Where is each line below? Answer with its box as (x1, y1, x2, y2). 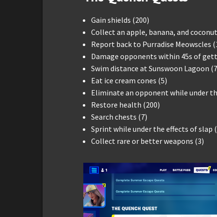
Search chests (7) (91, 111, 147, 122)
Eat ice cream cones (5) (91, 75, 167, 85)
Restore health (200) (91, 99, 160, 109)
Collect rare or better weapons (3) (91, 136, 204, 146)
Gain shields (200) (91, 15, 149, 25)
